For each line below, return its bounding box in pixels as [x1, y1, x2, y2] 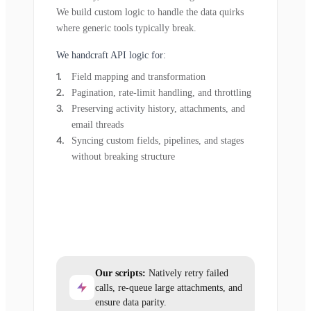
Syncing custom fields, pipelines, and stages [72, 135, 244, 146]
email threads [72, 119, 124, 130]
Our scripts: [95, 267, 146, 278]
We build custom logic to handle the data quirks [56, 6, 244, 17]
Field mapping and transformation [72, 71, 205, 82]
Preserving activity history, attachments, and [72, 103, 245, 114]
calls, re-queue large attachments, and [95, 282, 242, 293]
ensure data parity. [95, 296, 167, 308]
